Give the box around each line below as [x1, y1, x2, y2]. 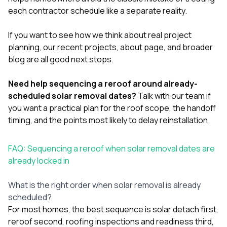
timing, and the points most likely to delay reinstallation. [8, 114, 210, 126]
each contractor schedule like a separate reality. [8, 5, 187, 16]
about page [120, 41, 164, 53]
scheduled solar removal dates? [8, 90, 136, 101]
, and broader [164, 41, 213, 53]
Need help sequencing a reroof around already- [8, 78, 198, 89]
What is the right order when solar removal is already [8, 179, 201, 191]
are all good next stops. [25, 53, 113, 65]
